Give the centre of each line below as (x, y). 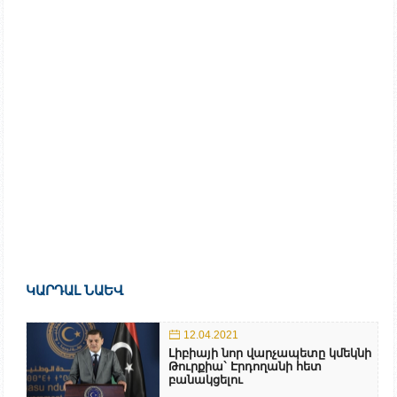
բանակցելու (206, 379)
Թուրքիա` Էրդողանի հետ (245, 366)
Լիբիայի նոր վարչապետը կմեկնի (270, 353)
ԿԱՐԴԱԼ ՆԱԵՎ (74, 290)
